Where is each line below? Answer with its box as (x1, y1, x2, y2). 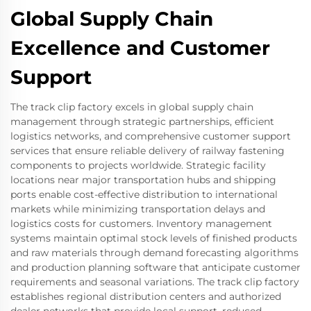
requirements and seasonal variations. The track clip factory (10, 275, 299, 288)
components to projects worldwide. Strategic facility (10, 158, 266, 171)
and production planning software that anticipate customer (10, 260, 301, 274)
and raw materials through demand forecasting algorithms (10, 246, 299, 259)
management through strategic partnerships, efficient (10, 115, 274, 128)
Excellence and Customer (10, 35, 270, 60)
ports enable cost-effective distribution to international (10, 187, 278, 201)
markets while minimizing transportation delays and (10, 202, 265, 215)
